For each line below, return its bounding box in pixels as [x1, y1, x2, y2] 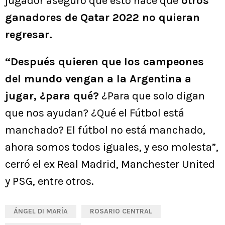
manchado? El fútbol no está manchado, [5, 124, 205, 137]
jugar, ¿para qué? [5, 89, 99, 103]
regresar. [5, 28, 52, 42]
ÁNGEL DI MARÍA [14, 207, 68, 216]
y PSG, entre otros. [5, 175, 94, 188]
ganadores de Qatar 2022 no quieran [5, 11, 200, 25]
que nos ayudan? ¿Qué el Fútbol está [5, 106, 184, 120]
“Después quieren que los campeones [5, 55, 204, 69]
